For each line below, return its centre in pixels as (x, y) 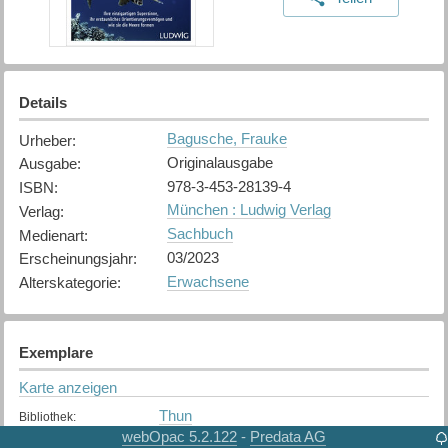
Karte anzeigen (67, 387)
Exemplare (55, 352)
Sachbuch (199, 234)
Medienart (51, 235)
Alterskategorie (67, 283)
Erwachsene (207, 281)
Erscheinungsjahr (75, 259)
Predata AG (288, 436)
